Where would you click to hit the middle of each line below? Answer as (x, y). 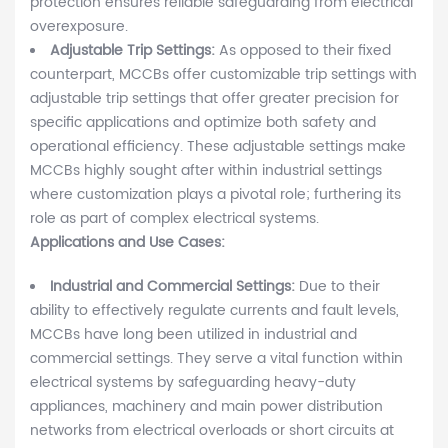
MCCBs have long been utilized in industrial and (193, 335)
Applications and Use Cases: (127, 243)
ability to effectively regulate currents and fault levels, (214, 311)
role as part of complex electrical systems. (174, 219)
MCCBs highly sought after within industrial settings (206, 171)
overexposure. (79, 27)
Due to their (339, 287)
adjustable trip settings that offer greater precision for (214, 99)
